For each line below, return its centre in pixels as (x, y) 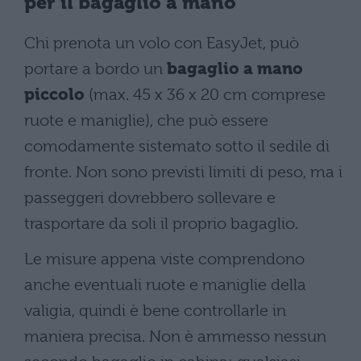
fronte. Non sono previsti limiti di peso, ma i (183, 172)
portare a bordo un (95, 69)
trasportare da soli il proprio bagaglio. (161, 224)
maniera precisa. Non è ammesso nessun (175, 337)
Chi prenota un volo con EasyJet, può (162, 44)
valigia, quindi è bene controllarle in (155, 311)
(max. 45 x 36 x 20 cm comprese (205, 95)
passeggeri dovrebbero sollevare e (150, 198)
